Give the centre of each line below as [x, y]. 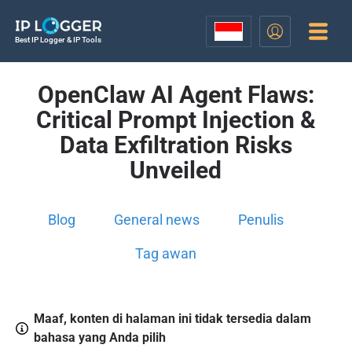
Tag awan [166, 253]
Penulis [261, 220]
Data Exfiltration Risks [176, 145]
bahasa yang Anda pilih [99, 338]
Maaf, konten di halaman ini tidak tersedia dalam [172, 319]
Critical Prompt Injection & [176, 120]
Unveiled [176, 170]
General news [157, 220]
